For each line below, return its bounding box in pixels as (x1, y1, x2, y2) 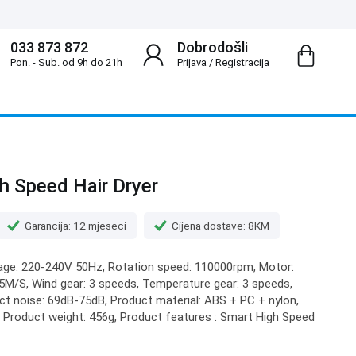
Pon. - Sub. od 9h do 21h (10, 56, 122, 68)
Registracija (215, 56, 269, 68)
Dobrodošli (176, 39, 248, 56)
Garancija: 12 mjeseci (25, 219, 126, 232)
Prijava (176, 56, 207, 68)
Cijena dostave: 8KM (172, 219, 269, 232)
